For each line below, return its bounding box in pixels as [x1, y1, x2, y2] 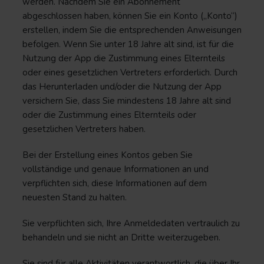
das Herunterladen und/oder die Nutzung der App [22, 81, 222, 93]
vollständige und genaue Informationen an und [22, 163, 209, 175]
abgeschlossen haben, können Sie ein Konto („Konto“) [22, 10, 237, 22]
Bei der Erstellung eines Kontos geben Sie [22, 149, 193, 161]
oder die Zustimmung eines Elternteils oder [22, 109, 196, 121]
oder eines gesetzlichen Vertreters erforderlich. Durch [22, 67, 237, 78]
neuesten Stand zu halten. [22, 192, 127, 203]
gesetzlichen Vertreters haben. [22, 123, 146, 135]
